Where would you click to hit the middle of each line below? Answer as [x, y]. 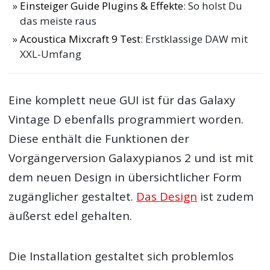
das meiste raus [58, 21]
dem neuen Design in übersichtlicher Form [125, 177]
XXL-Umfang [51, 54]
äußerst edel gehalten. [71, 216]
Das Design [167, 197]
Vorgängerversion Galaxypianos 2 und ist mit [131, 158]
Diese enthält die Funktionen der [99, 139]
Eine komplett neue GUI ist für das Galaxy [122, 100]
